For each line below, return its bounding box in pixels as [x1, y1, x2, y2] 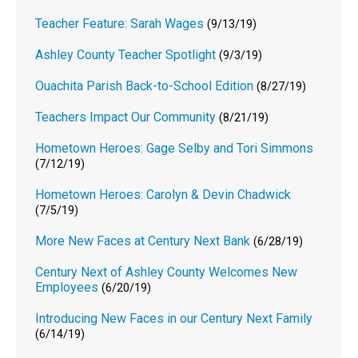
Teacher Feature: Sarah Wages [35, 15, 205, 31]
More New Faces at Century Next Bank [35, 233, 251, 249]
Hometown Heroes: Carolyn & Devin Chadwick [35, 186, 292, 202]
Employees [35, 279, 99, 295]
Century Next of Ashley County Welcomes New [35, 264, 298, 280]
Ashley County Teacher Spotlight [35, 46, 217, 62]
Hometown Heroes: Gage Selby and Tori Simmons [35, 140, 314, 156]
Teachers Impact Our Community [35, 109, 217, 125]
